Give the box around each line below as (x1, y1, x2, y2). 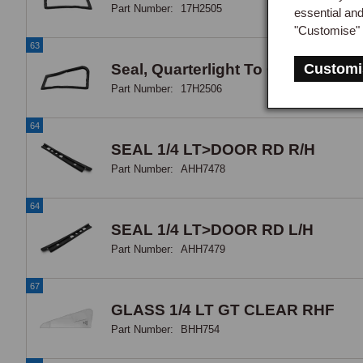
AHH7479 (181, 242, 225, 255)
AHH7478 (181, 162, 225, 175)
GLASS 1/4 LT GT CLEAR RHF (111, 301, 335, 318)
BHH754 (181, 322, 220, 335)
